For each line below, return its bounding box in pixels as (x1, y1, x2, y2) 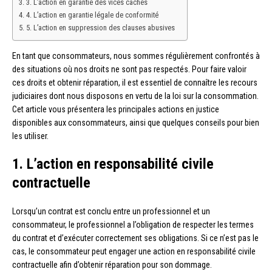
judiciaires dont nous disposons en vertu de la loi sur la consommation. (12, 91, 259, 101)
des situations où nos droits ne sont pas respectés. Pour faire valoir (12, 64, 246, 75)
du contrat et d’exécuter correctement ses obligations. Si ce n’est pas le (12, 233, 259, 243)
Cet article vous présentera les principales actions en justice (12, 104, 219, 115)
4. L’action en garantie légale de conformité (25, 10, 158, 20)
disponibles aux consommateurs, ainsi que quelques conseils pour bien (12, 118, 259, 128)
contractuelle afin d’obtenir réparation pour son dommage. (12, 260, 212, 270)
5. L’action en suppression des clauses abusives (25, 23, 175, 33)
